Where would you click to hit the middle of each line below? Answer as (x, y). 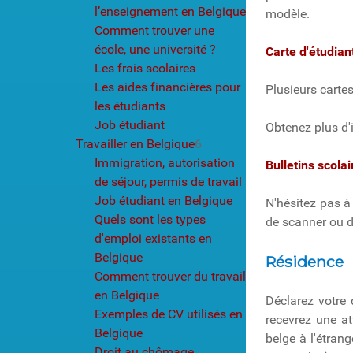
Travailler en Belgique (135, 143)
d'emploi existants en (153, 238)
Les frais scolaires (145, 68)
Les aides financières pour (167, 87)
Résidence (305, 261)
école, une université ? (155, 49)
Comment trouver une (154, 30)
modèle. (288, 13)
